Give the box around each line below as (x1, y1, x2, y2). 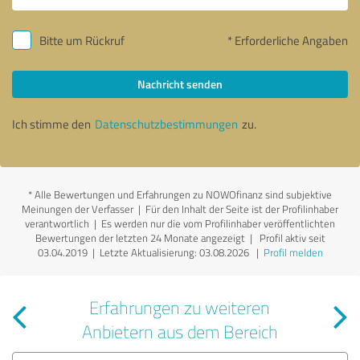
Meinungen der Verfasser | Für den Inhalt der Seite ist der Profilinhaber (22, 201, 338, 216)
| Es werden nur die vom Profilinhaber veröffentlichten (89, 215, 335, 231)
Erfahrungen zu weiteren (89, 295, 271, 319)
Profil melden (263, 244, 323, 260)
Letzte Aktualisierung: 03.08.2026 (99, 244, 249, 260)
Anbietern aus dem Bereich (81, 319, 278, 343)
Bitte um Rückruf (39, 31, 125, 49)
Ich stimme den (12, 115, 93, 133)
